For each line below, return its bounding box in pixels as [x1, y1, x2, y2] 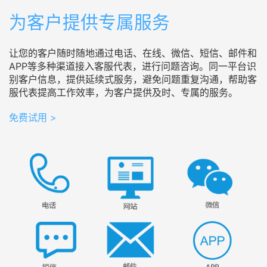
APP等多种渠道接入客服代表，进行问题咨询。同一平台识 [9, 60, 256, 72]
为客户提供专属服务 [9, 11, 170, 33]
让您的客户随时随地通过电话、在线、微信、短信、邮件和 [9, 47, 257, 59]
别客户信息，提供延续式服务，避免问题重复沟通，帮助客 [9, 73, 257, 85]
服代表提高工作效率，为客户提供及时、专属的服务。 [9, 86, 238, 98]
